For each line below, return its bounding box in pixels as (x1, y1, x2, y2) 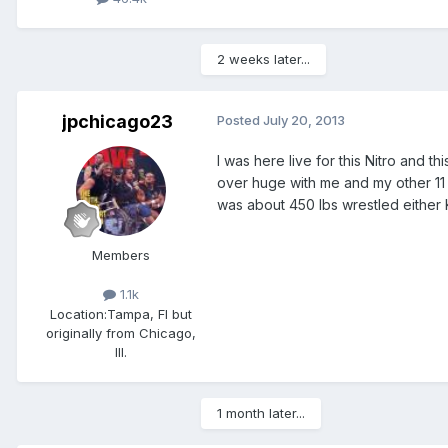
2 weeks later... (217, 51, 310, 68)
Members (92, 247, 150, 264)
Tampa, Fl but (107, 305, 192, 322)
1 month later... (217, 404, 305, 421)
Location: (50, 305, 107, 322)
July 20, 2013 (263, 112, 345, 129)
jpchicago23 (61, 111, 173, 133)
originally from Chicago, (46, 324, 196, 341)
